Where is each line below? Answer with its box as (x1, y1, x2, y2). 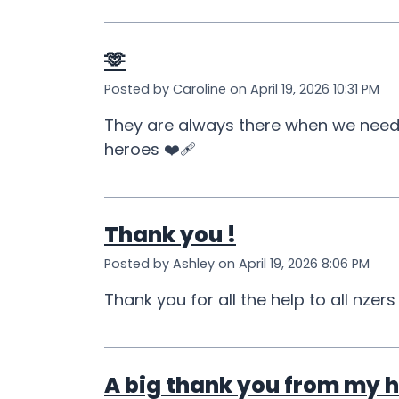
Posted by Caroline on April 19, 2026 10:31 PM (104, 80, 379, 99)
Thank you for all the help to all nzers (104, 289, 395, 312)
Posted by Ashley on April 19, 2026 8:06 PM (104, 255, 370, 273)
